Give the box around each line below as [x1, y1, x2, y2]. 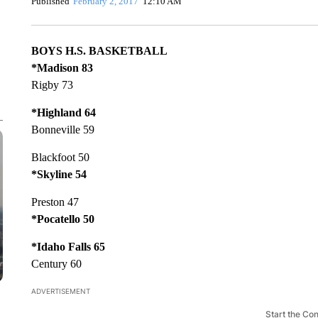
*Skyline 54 [31, 168, 87, 180]
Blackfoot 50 [31, 151, 89, 163]
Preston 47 [31, 196, 79, 208]
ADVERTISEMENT [31, 287, 90, 295]
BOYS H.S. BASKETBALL [31, 45, 168, 57]
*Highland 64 [31, 106, 96, 119]
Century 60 [31, 258, 82, 270]
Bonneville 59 [31, 124, 94, 136]
